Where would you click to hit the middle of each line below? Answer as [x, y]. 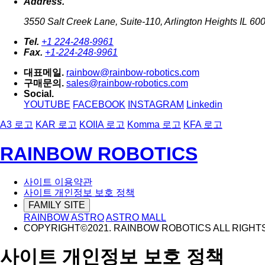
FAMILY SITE [57, 205]
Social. [39, 94]
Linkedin [204, 105]
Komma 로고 [154, 125]
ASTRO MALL [136, 217]
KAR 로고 [56, 125]
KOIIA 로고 [102, 125]
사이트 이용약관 [58, 182]
